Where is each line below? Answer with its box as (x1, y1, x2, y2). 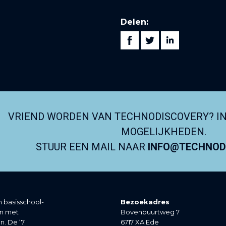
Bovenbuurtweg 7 (121, 208, 180, 216)
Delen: (121, 17, 148, 27)
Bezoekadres (121, 198, 169, 206)
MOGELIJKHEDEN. (121, 125, 206, 138)
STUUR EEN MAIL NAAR (36, 140, 148, 153)
